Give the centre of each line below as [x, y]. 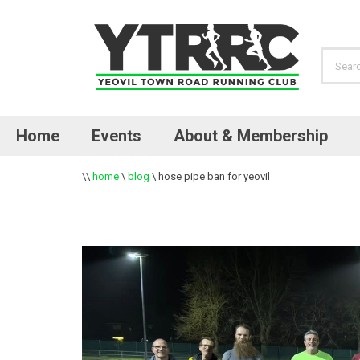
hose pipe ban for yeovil [214, 176]
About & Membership [251, 136]
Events [117, 136]
